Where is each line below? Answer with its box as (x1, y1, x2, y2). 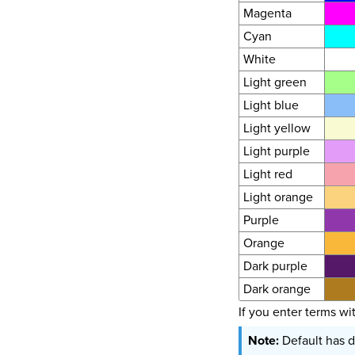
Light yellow (242, 118, 311, 137)
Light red (242, 164, 292, 183)
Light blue (242, 95, 299, 114)
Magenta (242, 3, 292, 22)
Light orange (242, 187, 313, 206)
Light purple (242, 141, 310, 160)
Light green (242, 72, 307, 91)
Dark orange (242, 279, 311, 298)
